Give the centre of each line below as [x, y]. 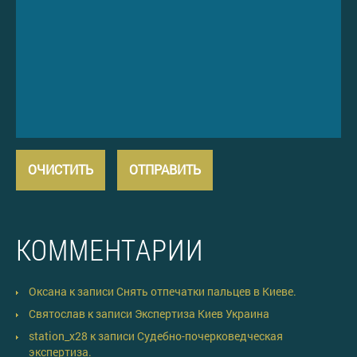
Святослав [57, 313]
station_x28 [58, 335]
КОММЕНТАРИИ [110, 249]
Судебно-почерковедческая [210, 335]
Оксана [48, 291]
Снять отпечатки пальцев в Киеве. [206, 291]
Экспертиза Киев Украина [202, 313]
